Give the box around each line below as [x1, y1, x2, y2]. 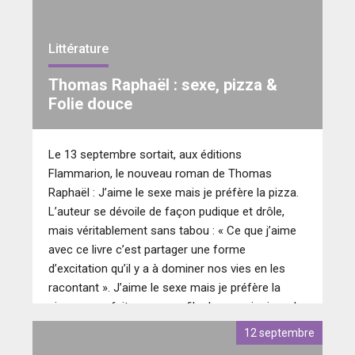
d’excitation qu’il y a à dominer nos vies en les [48, 261, 285, 277]
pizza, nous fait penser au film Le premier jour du [48, 300, 303, 315]
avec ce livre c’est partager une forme [48, 242, 246, 258]
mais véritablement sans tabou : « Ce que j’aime [48, 223, 296, 239]
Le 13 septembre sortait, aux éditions [48, 147, 242, 162]
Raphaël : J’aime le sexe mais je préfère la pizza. [48, 185, 299, 200]
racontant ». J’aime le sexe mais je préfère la [48, 281, 281, 296]
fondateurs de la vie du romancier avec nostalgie [48, 338, 302, 353]
